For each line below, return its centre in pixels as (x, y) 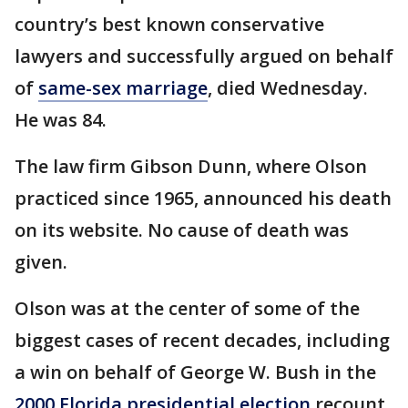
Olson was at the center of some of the (187, 308)
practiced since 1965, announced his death (203, 198)
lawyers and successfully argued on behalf (204, 56)
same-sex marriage (123, 88)
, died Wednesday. (288, 88)
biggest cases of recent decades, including (202, 340)
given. (41, 262)
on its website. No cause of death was (182, 230)
